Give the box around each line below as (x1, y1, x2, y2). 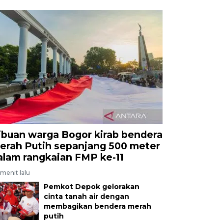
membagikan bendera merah (43, 201, 151, 211)
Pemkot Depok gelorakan (43, 182, 139, 191)
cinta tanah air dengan (43, 192, 129, 201)
